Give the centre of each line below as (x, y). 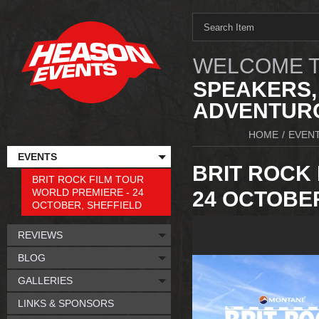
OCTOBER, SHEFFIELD (87, 205)
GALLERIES (45, 281)
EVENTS (37, 157)
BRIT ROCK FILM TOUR (88, 179)
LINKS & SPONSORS (66, 303)
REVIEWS (40, 235)
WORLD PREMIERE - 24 (88, 192)
